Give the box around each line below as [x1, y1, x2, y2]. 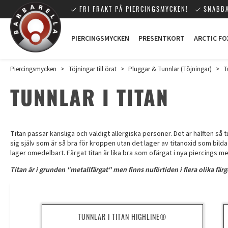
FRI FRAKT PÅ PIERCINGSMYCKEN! [79, 4, 188, 14]
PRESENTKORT [138, 34, 185, 44]
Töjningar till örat [68, 65, 117, 74]
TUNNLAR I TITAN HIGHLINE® [78, 211, 167, 222]
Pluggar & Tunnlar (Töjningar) [128, 65, 212, 74]
